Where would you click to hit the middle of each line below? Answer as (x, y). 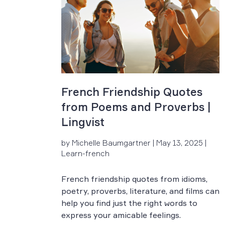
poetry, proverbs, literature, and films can (140, 191)
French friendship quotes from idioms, (134, 179)
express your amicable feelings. (121, 215)
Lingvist (83, 122)
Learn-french (85, 153)
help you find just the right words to (129, 203)
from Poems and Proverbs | (136, 106)
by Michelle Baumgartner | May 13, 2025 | (134, 143)
